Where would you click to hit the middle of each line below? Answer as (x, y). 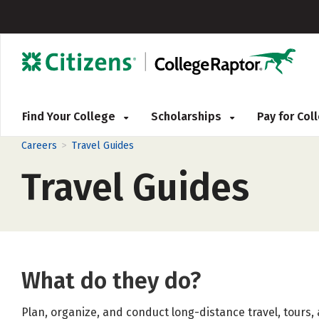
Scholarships (188, 116)
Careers (39, 146)
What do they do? (111, 281)
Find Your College (70, 116)
